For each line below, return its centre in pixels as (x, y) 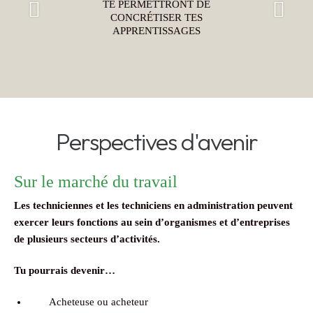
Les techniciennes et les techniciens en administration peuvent (153, 206)
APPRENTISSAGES (156, 31)
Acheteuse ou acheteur (99, 302)
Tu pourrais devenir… (65, 271)
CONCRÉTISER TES (156, 18)
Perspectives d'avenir (156, 142)
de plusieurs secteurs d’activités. (87, 239)
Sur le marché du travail (96, 182)
